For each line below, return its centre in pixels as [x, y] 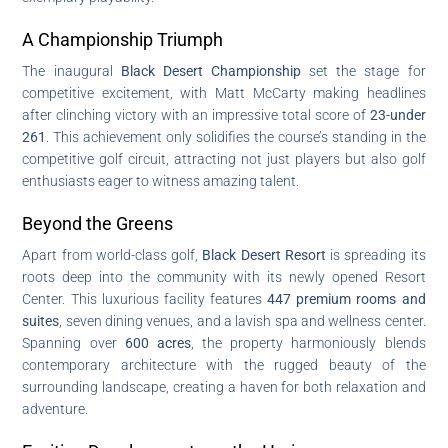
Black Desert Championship [211, 70]
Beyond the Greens [98, 223]
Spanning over [73, 342]
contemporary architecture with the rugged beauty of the [224, 364]
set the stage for [363, 70]
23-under [397, 114]
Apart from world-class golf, [112, 254]
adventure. [55, 408]
